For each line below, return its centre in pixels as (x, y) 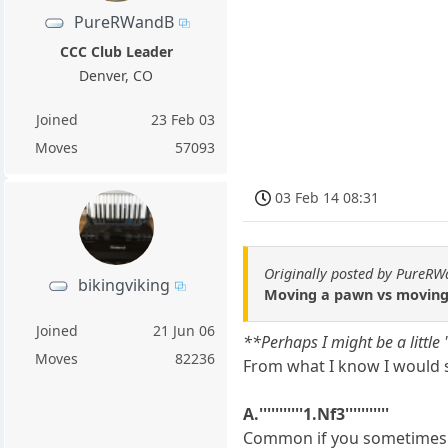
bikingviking (123, 284)
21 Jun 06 (184, 330)
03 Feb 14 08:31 (327, 197)
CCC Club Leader (116, 51)
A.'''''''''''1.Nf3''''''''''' (316, 414)
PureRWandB (123, 21)
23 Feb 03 (183, 119)
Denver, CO (116, 75)
